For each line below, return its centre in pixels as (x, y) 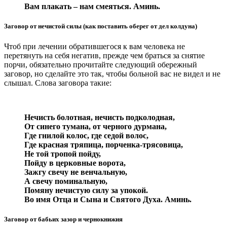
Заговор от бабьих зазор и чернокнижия (63, 219)
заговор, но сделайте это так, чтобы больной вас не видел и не (112, 73)
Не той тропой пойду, (63, 154)
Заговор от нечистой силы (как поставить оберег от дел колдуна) (101, 26)
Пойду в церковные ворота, (75, 163)
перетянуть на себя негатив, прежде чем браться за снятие (104, 55)
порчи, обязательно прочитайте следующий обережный (101, 64)
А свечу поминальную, (66, 181)
